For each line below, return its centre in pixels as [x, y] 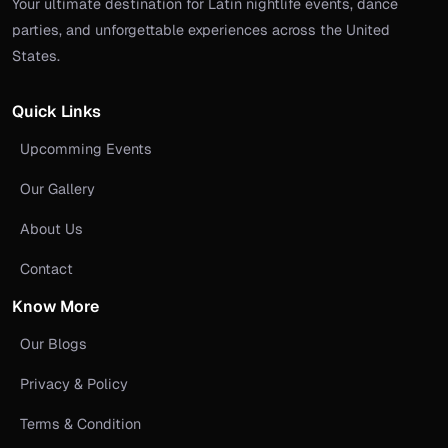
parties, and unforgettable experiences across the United [201, 30]
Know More [55, 307]
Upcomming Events [86, 149]
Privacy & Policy [74, 384]
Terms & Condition [80, 424]
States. [36, 56]
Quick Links [56, 112]
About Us [51, 229]
